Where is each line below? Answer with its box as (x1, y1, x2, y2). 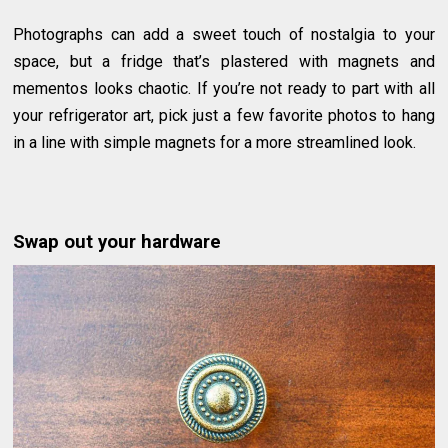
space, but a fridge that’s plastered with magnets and (13, 51, 435, 71)
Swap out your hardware (13, 230, 222, 253)
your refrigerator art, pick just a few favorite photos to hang (13, 105, 435, 125)
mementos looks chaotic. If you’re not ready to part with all (13, 78, 435, 98)
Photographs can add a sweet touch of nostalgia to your (13, 24, 435, 44)
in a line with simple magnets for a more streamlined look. (13, 132, 417, 152)
